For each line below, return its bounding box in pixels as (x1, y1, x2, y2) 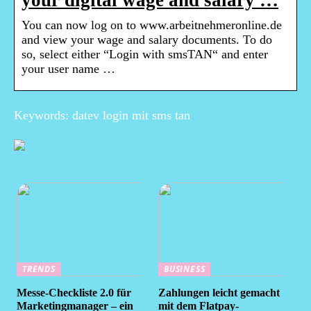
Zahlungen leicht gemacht (158, 286, 280, 299)
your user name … (22, 62, 115, 76)
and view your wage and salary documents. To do (22, 33, 272, 47)
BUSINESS (164, 263, 205, 276)
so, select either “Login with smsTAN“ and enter (22, 47, 268, 62)
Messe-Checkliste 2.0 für (17, 286, 132, 299)
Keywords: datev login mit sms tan (14, 108, 190, 123)
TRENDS (22, 263, 56, 276)
